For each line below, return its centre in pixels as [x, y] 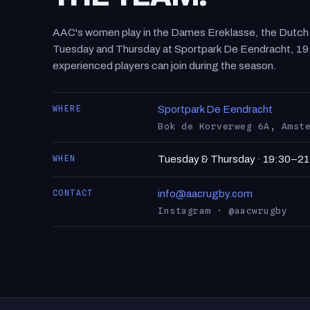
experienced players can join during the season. [165, 70]
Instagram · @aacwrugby [223, 215]
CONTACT [73, 197]
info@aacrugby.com [205, 198]
